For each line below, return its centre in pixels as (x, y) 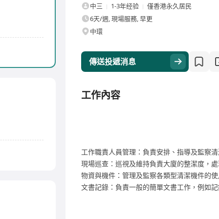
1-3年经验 (125, 6)
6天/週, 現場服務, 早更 (121, 19)
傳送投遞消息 (112, 62)
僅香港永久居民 (169, 6)
